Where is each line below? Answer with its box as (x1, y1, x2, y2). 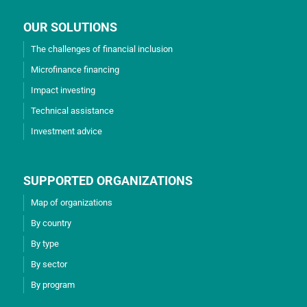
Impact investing (30, 85, 95, 96)
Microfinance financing (30, 64, 119, 75)
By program (30, 280, 75, 291)
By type (30, 238, 59, 249)
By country (30, 218, 71, 229)
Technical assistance (30, 106, 114, 116)
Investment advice (30, 126, 102, 137)
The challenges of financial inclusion (30, 44, 173, 55)
